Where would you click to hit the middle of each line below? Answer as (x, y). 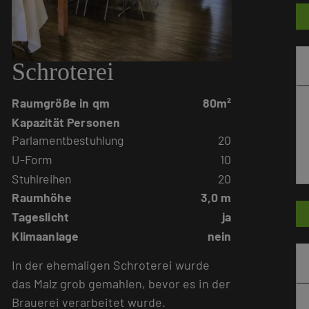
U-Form (32, 159)
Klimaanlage (46, 236)
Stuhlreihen (42, 178)
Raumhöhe (42, 198)
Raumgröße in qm (61, 103)
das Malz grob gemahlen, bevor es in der (121, 283)
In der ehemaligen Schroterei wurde (111, 265)
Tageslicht (41, 217)
